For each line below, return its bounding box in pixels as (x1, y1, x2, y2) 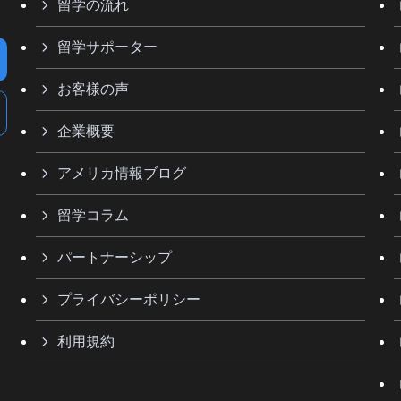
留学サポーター (57, 38, 158, 55)
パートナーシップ (57, 249, 172, 265)
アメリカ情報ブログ (57, 165, 186, 181)
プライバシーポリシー (57, 291, 200, 307)
